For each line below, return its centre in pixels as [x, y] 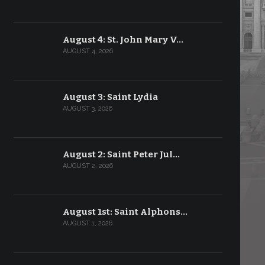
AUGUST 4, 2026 [88, 51]
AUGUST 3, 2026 [87, 109]
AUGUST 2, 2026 [88, 166]
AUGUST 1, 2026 [87, 223]
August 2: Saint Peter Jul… [121, 154]
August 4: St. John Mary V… [123, 40]
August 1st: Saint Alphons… [125, 212]
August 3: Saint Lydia [110, 97]
